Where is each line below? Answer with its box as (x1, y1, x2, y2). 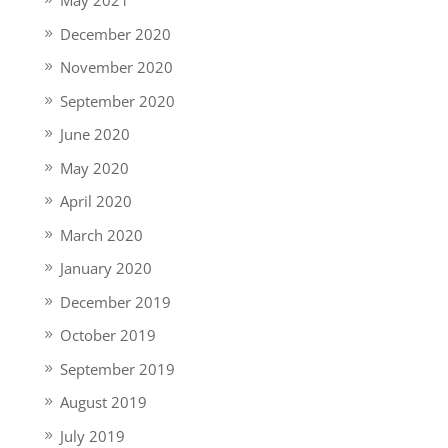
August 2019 (59, 392, 147, 412)
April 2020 (59, 191, 132, 211)
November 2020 (59, 57, 173, 77)
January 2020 (59, 258, 152, 278)
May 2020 (59, 157, 129, 178)
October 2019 (59, 325, 156, 345)
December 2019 (59, 291, 171, 312)
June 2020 (59, 124, 130, 144)
